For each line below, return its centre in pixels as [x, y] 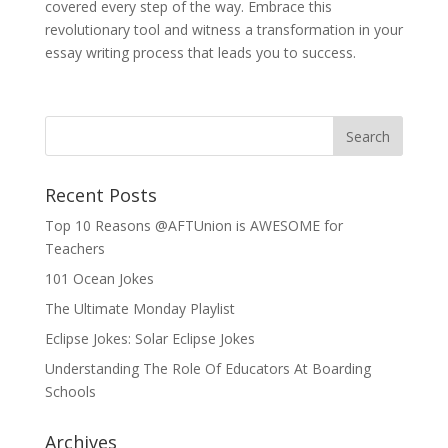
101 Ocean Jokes [99, 279]
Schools [70, 392]
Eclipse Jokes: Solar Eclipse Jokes [149, 339]
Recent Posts [100, 195]
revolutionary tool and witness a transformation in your [223, 30]
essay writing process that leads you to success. [200, 53]
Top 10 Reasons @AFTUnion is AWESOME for [193, 226]
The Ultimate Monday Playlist [139, 309]
